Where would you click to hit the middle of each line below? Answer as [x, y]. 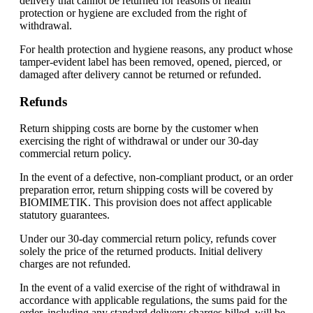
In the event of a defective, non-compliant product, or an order [156, 177]
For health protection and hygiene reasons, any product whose [156, 49]
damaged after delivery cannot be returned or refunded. [140, 74]
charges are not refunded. [75, 264]
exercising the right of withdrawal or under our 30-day [139, 141]
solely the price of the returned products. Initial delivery [141, 252]
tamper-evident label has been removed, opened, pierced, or [151, 61]
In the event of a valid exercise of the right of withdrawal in [150, 288]
